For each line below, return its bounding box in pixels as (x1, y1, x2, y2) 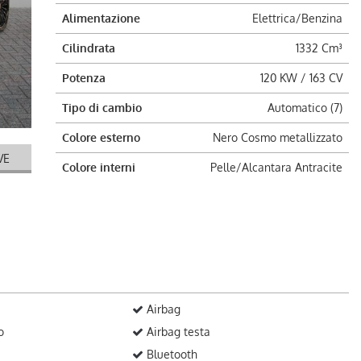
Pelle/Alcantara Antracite (210, 160, 342, 174)
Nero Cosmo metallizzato (212, 131, 342, 144)
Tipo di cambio (61, 101, 142, 114)
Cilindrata (61, 41, 115, 55)
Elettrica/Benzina (251, 11, 342, 25)
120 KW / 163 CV (259, 71, 342, 85)
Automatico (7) (267, 101, 342, 114)
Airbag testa (143, 325, 211, 338)
